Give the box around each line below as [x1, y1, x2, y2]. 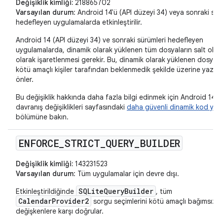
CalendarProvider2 [18, 196, 89, 206]
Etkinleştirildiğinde [16, 187, 76, 196]
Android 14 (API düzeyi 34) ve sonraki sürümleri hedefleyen [16, 36, 203, 45]
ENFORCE [18, 137, 59, 150]
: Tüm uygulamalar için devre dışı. [74, 169, 179, 179]
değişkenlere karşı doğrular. [16, 207, 104, 216]
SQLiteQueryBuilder [78, 186, 153, 196]
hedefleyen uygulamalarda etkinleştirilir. [16, 18, 142, 27]
